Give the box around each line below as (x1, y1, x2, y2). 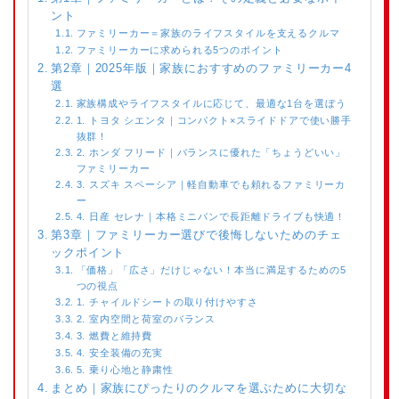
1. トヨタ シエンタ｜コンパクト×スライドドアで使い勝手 (76, 115, 352, 126)
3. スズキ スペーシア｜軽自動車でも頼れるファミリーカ (76, 179, 346, 191)
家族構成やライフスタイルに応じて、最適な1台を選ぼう (76, 98, 346, 110)
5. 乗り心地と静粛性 (76, 364, 174, 376)
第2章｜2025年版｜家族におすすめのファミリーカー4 (51, 62, 352, 76)
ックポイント (51, 247, 126, 260)
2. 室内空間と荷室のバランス (76, 313, 216, 325)
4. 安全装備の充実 (76, 347, 163, 359)
